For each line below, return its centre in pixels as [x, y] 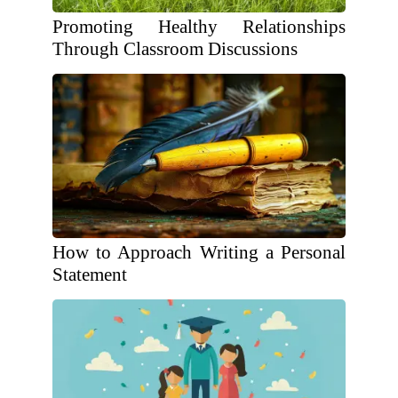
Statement [90, 275]
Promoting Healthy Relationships [199, 27]
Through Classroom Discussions [175, 49]
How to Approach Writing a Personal [199, 252]
